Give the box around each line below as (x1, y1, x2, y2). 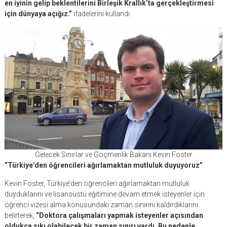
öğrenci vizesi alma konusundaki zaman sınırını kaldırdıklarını (4, 201, 198, 209)
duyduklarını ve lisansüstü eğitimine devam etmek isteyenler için (4, 190, 205, 198)
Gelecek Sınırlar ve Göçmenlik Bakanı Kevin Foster (34, 150, 193, 159)
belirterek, (4, 211, 36, 219)
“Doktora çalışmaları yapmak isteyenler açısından (35, 211, 203, 219)
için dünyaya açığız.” (4, 10, 72, 18)
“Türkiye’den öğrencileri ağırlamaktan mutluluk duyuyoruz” (4, 161, 203, 169)
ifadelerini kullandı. (71, 10, 131, 18)
